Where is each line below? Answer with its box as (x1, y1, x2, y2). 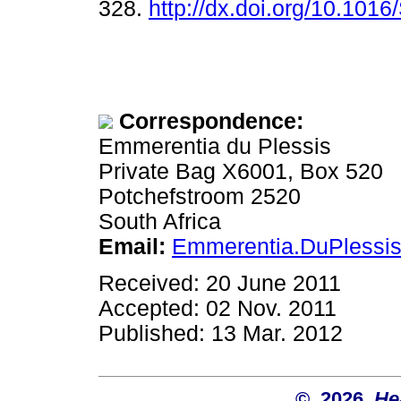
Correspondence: (119, 108, 303, 133)
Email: (98, 234, 166, 259)
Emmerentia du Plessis (98, 133, 331, 158)
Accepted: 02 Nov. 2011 (98, 296, 337, 321)
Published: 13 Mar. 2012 (98, 321, 343, 346)
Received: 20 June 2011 (98, 271, 341, 296)
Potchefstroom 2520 (98, 183, 301, 209)
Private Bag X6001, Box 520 (98, 158, 383, 183)
